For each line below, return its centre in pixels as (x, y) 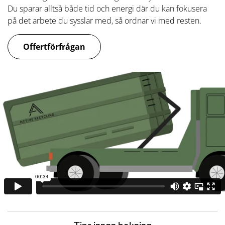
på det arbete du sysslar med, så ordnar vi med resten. (104, 21)
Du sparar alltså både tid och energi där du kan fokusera (107, 9)
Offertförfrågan (54, 47)
